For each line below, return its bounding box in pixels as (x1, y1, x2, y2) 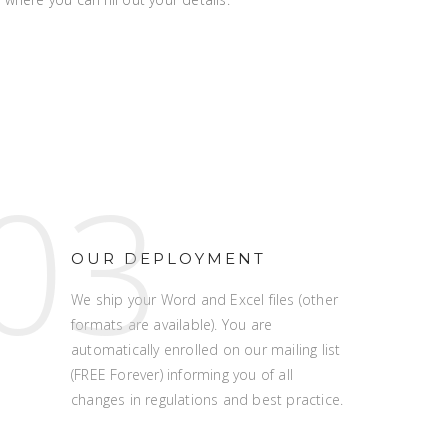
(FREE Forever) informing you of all (71, 365, 293, 384)
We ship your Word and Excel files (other (71, 290, 338, 309)
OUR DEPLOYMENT (71, 249, 266, 268)
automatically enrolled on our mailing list (71, 340, 341, 359)
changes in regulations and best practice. (71, 390, 344, 409)
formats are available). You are (71, 315, 273, 334)
